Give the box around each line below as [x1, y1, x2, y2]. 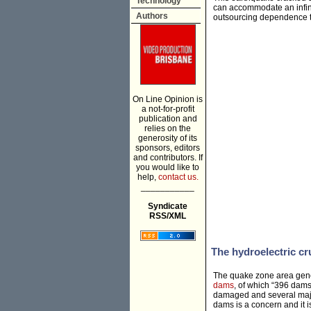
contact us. [158, 172, 199, 182]
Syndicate [148, 201, 187, 211]
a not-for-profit [141, 104, 194, 114]
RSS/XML [149, 211, 186, 221]
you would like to [136, 162, 199, 172]
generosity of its [138, 133, 197, 143]
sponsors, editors [135, 143, 200, 153]
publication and [138, 114, 197, 124]
